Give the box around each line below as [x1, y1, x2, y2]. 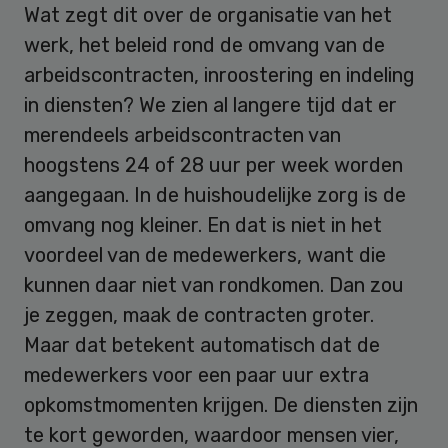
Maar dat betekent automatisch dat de [24, 333, 380, 358]
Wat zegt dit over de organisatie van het [24, 3, 392, 28]
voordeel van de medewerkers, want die [24, 243, 386, 268]
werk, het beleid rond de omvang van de [24, 33, 385, 58]
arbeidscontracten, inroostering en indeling [24, 63, 415, 88]
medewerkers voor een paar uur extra [24, 363, 369, 388]
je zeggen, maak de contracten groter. [24, 303, 374, 328]
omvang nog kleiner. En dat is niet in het [24, 213, 382, 238]
